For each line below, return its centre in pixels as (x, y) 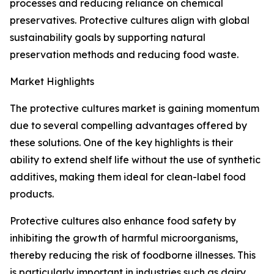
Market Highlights (52, 82)
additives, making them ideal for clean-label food (128, 177)
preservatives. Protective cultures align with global (130, 20)
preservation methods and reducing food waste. (124, 55)
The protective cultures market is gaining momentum (135, 109)
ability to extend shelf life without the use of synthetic (135, 160)
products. (32, 194)
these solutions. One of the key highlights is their (121, 143)
